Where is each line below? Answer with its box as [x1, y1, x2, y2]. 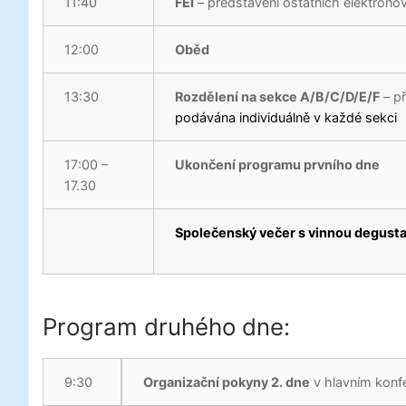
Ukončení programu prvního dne [175, 157, 381, 173]
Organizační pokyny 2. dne [143, 373, 311, 390]
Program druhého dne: [43, 312, 290, 341]
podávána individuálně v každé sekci [175, 110, 398, 126]
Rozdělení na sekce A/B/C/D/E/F [175, 89, 381, 105]
